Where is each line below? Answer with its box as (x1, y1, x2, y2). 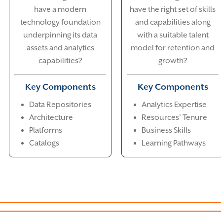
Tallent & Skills (115, 201, 169, 211)
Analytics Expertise (142, 100, 207, 110)
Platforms (29, 126, 62, 135)
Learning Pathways (142, 139, 206, 148)
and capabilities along (135, 18, 211, 27)
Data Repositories (29, 100, 91, 110)
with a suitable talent (137, 31, 209, 40)
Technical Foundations (6, 201, 89, 211)
